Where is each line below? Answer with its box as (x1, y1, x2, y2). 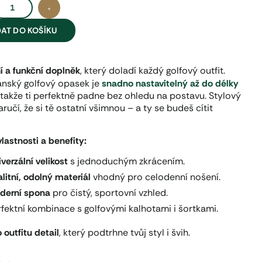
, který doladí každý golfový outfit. (80, 64, 226, 77)
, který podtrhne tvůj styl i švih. (59, 226, 191, 239)
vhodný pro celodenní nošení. (91, 171, 221, 184)
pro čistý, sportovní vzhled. (50, 187, 168, 199)
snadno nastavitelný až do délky (102, 77, 239, 90)
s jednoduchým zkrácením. (68, 155, 185, 168)
